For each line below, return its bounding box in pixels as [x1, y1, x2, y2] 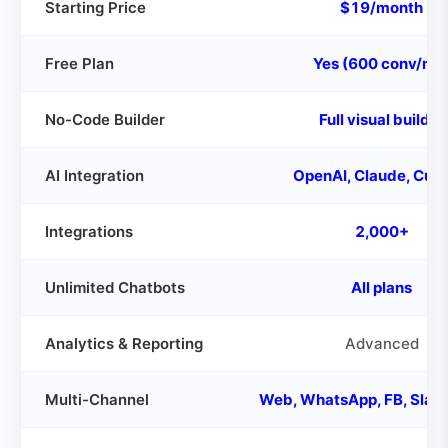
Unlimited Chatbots [45, 278, 185, 297]
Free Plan [45, 54, 114, 73]
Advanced [344, 334, 419, 353]
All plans [351, 278, 412, 297]
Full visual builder [318, 110, 445, 129]
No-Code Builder [45, 110, 165, 129]
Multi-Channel [45, 390, 149, 409]
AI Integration [45, 166, 144, 185]
